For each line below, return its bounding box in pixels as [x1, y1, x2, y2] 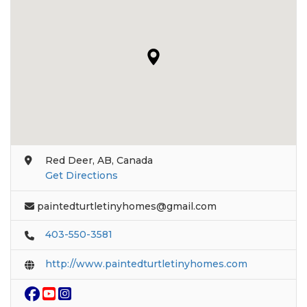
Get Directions [45, 169, 118, 182]
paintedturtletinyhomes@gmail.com [37, 200, 217, 213]
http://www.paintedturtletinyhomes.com [45, 258, 247, 271]
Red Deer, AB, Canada [45, 154, 153, 167]
